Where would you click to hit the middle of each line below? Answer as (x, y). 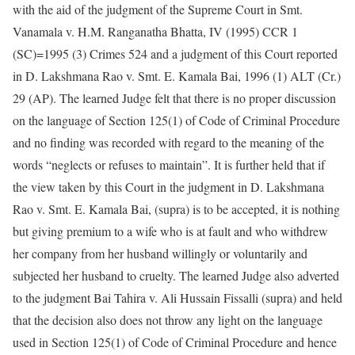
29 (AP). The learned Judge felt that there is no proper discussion (174, 98)
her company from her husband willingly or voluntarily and (160, 253)
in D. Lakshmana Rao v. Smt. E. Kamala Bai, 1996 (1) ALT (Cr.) (177, 76)
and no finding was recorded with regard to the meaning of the (168, 142)
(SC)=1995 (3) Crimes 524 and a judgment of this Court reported (175, 53)
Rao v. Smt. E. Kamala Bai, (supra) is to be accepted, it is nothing (176, 209)
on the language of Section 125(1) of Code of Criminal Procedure (176, 120)
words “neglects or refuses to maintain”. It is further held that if (169, 164)
